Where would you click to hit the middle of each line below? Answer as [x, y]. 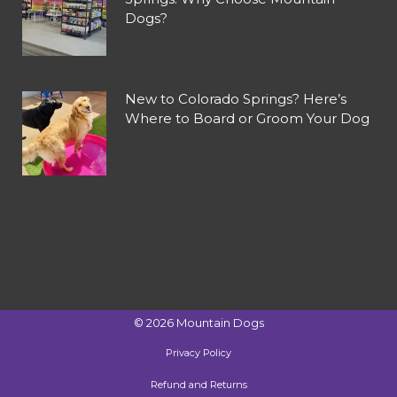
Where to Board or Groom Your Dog [247, 118]
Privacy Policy [198, 352]
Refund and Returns [198, 384]
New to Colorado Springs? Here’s [236, 98]
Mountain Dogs [220, 322]
